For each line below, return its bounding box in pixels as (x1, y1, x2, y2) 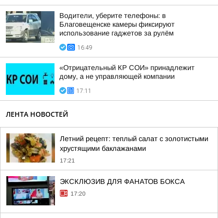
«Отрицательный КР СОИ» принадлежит (59, 64, 195, 72)
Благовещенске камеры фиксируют (59, 20, 175, 28)
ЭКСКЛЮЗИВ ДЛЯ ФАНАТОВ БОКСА (60, 178, 185, 185)
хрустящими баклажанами (60, 145, 146, 152)
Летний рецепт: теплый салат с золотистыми (60, 135, 208, 143)
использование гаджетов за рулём (59, 29, 174, 37)
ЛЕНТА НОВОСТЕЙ (6, 109, 68, 119)
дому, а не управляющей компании (59, 73, 175, 80)
